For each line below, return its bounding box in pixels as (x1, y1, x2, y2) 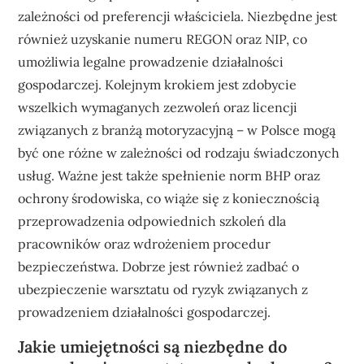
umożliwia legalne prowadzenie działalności (18, 53, 284, 70)
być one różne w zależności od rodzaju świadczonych (18, 144, 340, 161)
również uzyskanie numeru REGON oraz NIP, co (18, 30, 308, 47)
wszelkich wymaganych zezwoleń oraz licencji (18, 98, 298, 115)
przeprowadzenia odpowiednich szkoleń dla (18, 212, 287, 229)
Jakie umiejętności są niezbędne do (18, 336, 288, 357)
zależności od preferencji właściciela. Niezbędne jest (18, 7, 338, 24)
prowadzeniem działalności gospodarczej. (18, 303, 271, 320)
